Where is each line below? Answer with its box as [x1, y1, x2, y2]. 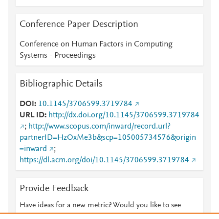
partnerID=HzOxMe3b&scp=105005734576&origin [20, 134, 196, 142]
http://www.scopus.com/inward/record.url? [28, 123, 171, 131]
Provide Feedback [20, 184, 88, 194]
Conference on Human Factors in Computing [20, 41, 173, 48]
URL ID [20, 111, 44, 119]
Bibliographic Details [20, 79, 103, 89]
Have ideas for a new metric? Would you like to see [20, 201, 181, 209]
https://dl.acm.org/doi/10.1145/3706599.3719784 [20, 156, 189, 164]
